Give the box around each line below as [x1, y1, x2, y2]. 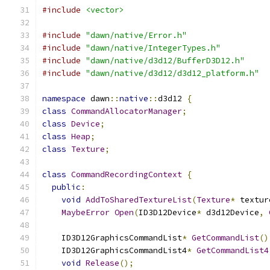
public [52, 182, 81, 192]
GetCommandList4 [196, 245, 269, 256]
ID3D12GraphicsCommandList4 [42, 245, 187, 256]
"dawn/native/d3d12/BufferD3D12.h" [86, 55, 245, 66]
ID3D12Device [139, 207, 196, 218]
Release [86, 258, 119, 268]
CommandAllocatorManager [71, 106, 182, 116]
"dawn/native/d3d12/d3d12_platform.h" [86, 68, 259, 78]
